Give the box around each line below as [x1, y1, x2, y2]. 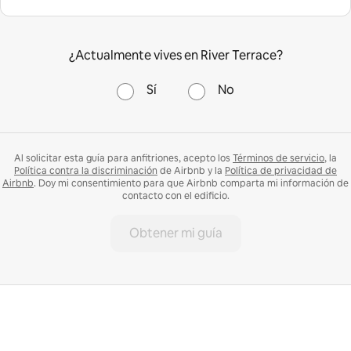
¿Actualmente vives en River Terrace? [68, 47, 283, 64]
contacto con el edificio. [121, 190, 230, 203]
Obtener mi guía [128, 225, 223, 242]
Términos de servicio [233, 152, 324, 165]
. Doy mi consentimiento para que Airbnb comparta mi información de [34, 177, 349, 190]
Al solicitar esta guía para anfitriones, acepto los [14, 152, 233, 165]
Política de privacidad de [225, 165, 337, 178]
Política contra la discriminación [14, 165, 157, 178]
